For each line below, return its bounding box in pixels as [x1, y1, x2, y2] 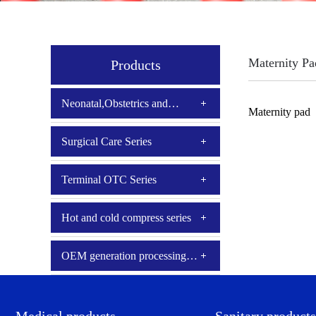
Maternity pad [248, 106, 310, 118]
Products [110, 57, 161, 73]
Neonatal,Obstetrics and [61, 97, 168, 109]
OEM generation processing [61, 250, 186, 262]
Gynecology [61, 128, 116, 140]
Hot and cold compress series [61, 212, 191, 224]
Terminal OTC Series [61, 174, 157, 186]
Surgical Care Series [61, 135, 152, 147]
